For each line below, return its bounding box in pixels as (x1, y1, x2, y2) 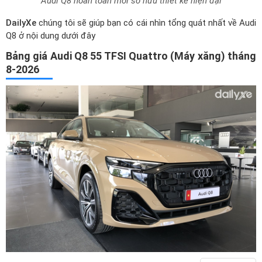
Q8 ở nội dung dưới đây (6, 30, 95, 41)
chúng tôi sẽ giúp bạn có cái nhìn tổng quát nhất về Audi (36, 17, 256, 28)
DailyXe (6, 17, 36, 28)
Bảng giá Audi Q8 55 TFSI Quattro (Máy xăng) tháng (6, 49, 256, 62)
